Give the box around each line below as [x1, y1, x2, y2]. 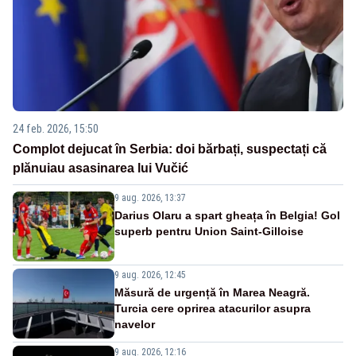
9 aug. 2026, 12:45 [114, 269, 186, 281]
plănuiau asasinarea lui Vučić [13, 161, 188, 175]
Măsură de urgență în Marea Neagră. [114, 285, 310, 299]
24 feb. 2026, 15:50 [13, 122, 99, 135]
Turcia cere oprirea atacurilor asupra [114, 301, 311, 315]
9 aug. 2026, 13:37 [114, 192, 186, 203]
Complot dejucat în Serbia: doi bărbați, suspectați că [13, 141, 327, 156]
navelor [114, 317, 155, 331]
